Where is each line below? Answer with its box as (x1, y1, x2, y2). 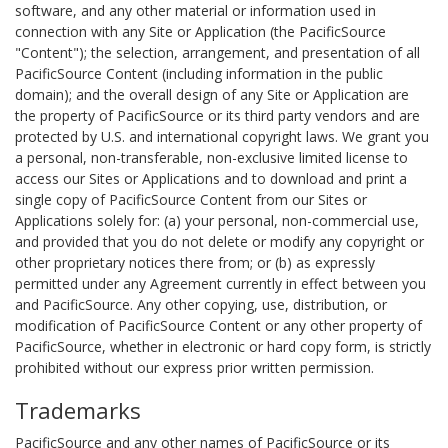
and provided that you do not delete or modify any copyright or (15, 232, 424, 251)
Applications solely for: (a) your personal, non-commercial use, (15, 211, 419, 230)
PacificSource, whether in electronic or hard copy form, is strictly (15, 337, 431, 356)
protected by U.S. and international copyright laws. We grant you (15, 127, 429, 146)
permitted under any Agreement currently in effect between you (15, 274, 426, 293)
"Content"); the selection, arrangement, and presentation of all (15, 43, 420, 62)
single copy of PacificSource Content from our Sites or (15, 190, 367, 209)
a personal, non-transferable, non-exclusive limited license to (15, 148, 408, 167)
